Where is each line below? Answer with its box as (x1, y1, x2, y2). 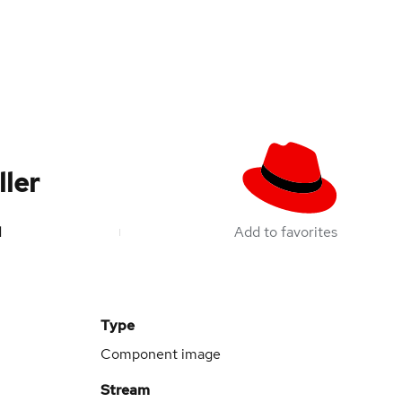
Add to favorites (234, 223, 337, 241)
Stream (100, 380, 150, 399)
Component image (100, 345, 221, 363)
